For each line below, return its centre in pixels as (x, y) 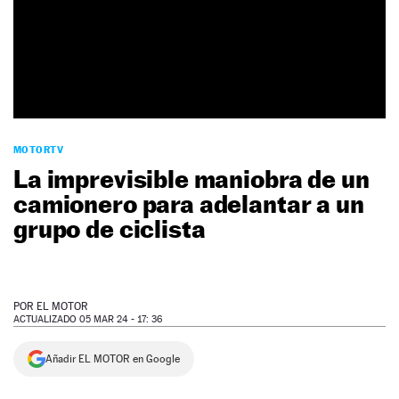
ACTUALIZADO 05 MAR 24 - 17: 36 (88, 320)
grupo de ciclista (110, 229)
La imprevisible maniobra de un (191, 179)
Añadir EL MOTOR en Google (113, 359)
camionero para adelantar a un (189, 204)
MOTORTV (39, 150)
